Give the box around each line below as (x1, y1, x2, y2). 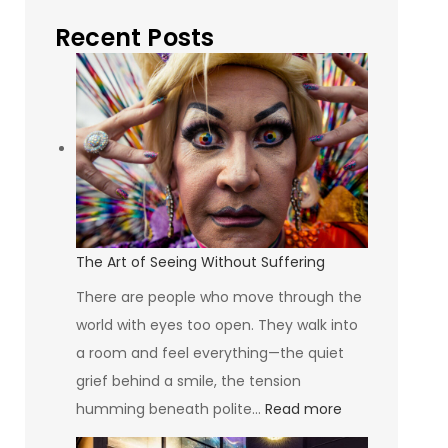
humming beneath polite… (75, 398, 265, 419)
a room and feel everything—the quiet (75, 342, 344, 363)
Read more (264, 398, 342, 419)
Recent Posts (54, 20, 215, 54)
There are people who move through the (75, 286, 362, 307)
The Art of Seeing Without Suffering (75, 251, 325, 272)
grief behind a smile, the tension (75, 370, 301, 391)
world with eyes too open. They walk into (75, 314, 358, 335)
